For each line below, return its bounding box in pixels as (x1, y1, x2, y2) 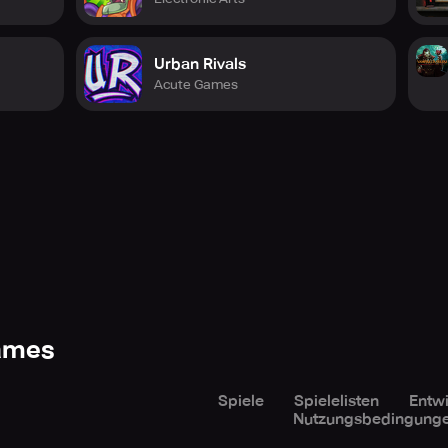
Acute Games (154, 76, 238, 92)
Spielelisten (294, 392, 379, 410)
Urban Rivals (154, 54, 246, 73)
